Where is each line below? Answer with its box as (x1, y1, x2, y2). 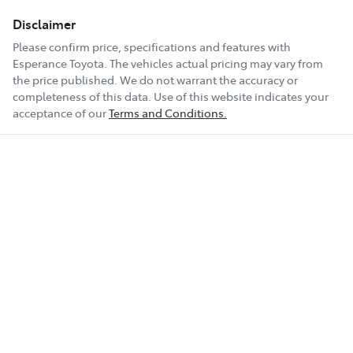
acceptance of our (13, 104, 106, 121)
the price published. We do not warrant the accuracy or (13, 71, 298, 87)
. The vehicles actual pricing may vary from (104, 54, 323, 71)
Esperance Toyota (13, 54, 104, 71)
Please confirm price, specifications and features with (13, 38, 291, 54)
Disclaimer (13, 14, 76, 32)
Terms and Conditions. (109, 104, 227, 121)
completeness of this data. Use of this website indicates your (13, 87, 329, 104)
